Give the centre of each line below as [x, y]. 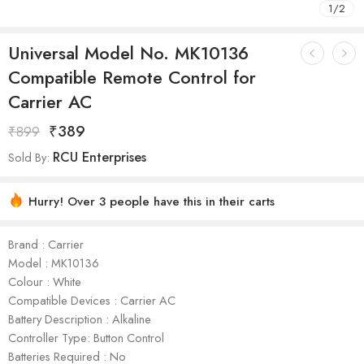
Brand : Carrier [46, 245]
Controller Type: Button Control [86, 338]
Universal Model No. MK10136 [128, 54]
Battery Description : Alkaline [80, 319]
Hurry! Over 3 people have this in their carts [152, 202]
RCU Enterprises [100, 158]
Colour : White [45, 282]
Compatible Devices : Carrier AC [92, 301]
